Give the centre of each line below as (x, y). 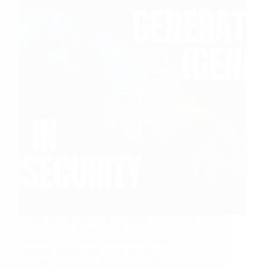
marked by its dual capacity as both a (96, 241)
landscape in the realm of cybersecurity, (101, 230)
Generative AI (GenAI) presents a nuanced (107, 220)
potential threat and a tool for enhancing (102, 252)
